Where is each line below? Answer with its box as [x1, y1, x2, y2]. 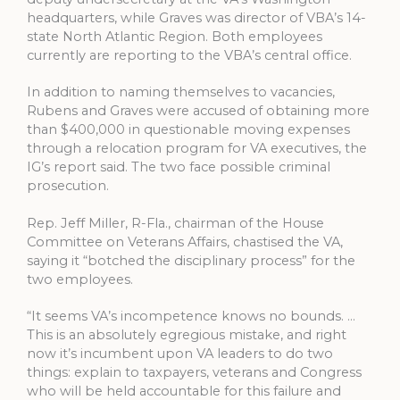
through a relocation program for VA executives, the [27, 140, 367, 157]
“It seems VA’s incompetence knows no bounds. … [27, 308, 355, 325]
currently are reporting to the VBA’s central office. [27, 47, 352, 64]
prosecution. [27, 178, 109, 195]
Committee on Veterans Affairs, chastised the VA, [27, 233, 343, 250]
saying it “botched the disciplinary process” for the [27, 252, 355, 269]
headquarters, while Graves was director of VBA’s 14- [27, 10, 366, 27]
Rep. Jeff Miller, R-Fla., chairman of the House [27, 214, 324, 231]
